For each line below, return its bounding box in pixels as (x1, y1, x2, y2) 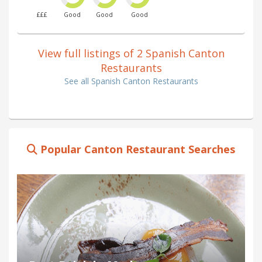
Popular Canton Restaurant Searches (37, 142, 235, 157)
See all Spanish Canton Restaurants (64, 75, 198, 87)
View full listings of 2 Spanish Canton (37, 46, 225, 61)
